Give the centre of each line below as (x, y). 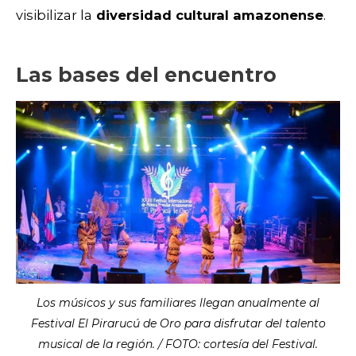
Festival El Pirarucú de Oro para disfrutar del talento (178, 324)
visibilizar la (54, 15)
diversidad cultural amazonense (208, 15)
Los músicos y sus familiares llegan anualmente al (178, 303)
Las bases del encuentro (146, 75)
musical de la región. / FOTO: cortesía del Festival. (178, 344)
